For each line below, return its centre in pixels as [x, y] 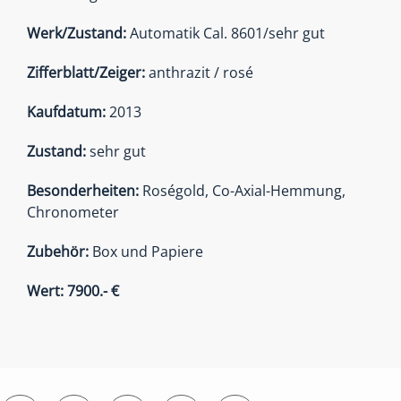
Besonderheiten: [83, 190]
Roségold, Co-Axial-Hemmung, [242, 190]
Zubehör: [60, 251]
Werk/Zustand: [77, 33]
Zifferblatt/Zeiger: [86, 72]
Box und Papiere [148, 251]
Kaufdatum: [66, 111]
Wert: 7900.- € [73, 290]
